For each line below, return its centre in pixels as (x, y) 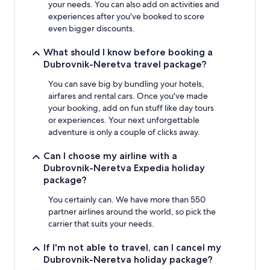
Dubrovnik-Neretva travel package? (125, 64)
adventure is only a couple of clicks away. (124, 132)
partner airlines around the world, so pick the (132, 211)
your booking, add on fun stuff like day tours (131, 108)
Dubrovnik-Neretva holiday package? (128, 259)
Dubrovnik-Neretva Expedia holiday (124, 168)
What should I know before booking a (128, 52)
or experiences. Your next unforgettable (124, 120)
